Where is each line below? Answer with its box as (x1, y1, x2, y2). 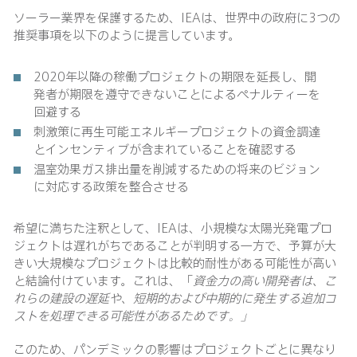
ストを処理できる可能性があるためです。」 (14, 307, 253, 324)
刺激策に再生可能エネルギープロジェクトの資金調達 (33, 123, 320, 140)
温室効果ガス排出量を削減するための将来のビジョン (33, 160, 320, 178)
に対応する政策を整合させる (33, 178, 189, 195)
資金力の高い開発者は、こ (193, 272, 336, 289)
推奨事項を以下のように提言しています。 (14, 26, 241, 44)
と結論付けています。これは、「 (14, 272, 193, 289)
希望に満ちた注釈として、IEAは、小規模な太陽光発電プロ (14, 219, 332, 237)
